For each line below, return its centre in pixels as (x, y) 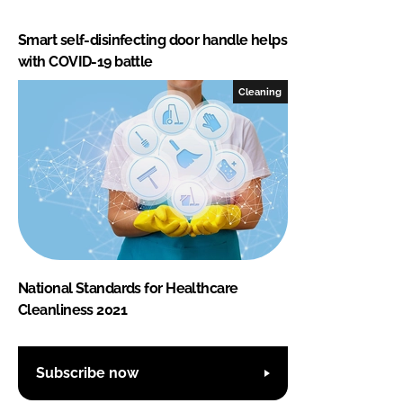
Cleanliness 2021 (73, 309)
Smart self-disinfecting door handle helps (153, 40)
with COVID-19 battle (85, 61)
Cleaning (260, 91)
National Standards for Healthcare (128, 288)
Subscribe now (87, 373)
